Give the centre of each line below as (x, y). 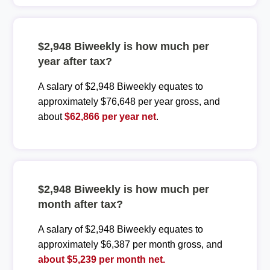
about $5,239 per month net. (101, 259)
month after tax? (80, 204)
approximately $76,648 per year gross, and (129, 101)
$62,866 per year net (110, 116)
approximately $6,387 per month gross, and (130, 244)
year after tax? (75, 61)
